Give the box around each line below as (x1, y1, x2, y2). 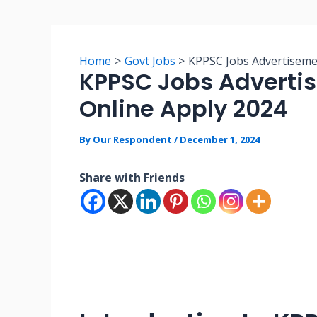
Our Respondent (93, 133, 174, 146)
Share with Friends (79, 170, 185, 185)
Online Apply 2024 (79, 93, 288, 125)
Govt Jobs (124, 53, 175, 69)
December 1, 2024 (180, 133, 260, 146)
